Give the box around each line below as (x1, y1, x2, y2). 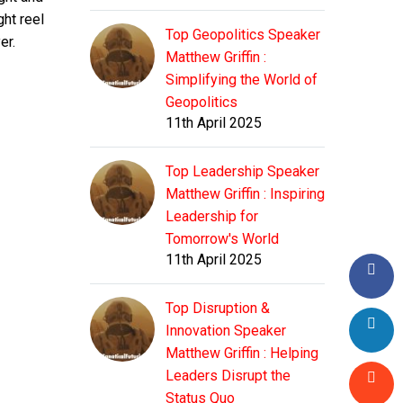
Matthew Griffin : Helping (166, 345, 318, 363)
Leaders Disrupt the (166, 367, 291, 385)
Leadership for (166, 208, 258, 226)
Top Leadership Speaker (166, 163, 319, 181)
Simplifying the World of (166, 71, 318, 89)
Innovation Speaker (166, 322, 286, 340)
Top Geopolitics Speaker (166, 26, 320, 44)
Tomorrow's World (166, 230, 279, 248)
